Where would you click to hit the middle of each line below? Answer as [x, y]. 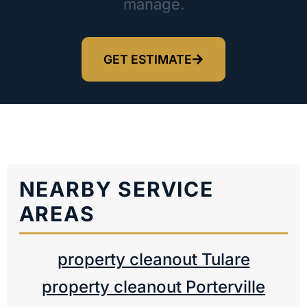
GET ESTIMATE [147, 59]
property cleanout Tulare [153, 260]
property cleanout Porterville [153, 287]
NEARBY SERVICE [116, 189]
